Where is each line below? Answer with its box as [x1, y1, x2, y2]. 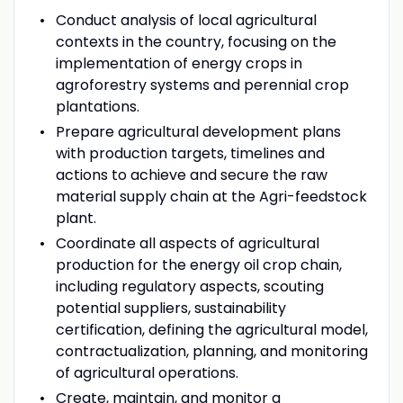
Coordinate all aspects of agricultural [55, 232, 319, 254]
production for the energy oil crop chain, [55, 254, 342, 275]
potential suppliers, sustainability [55, 297, 286, 318]
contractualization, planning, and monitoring [55, 340, 368, 362]
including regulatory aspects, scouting [55, 275, 324, 297]
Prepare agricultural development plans [55, 121, 341, 142]
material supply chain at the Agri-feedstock [55, 185, 367, 207]
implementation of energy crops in [55, 52, 302, 74]
